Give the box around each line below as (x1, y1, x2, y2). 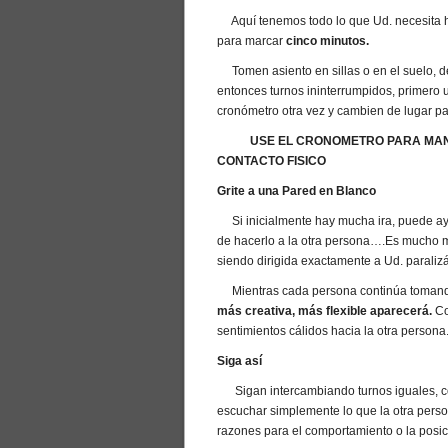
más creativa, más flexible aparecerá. (217, 304, 432, 318)
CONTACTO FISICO (217, 154, 326, 168)
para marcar (217, 34, 286, 48)
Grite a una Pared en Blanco (217, 184, 376, 198)
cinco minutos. (286, 34, 369, 48)
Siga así (217, 354, 262, 368)
